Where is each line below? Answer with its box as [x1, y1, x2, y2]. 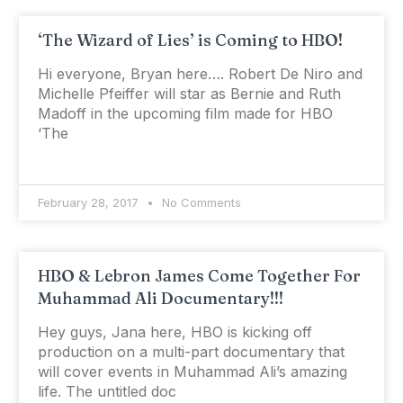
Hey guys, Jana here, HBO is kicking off [37, 323, 312, 342]
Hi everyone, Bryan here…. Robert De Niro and [37, 65, 363, 84]
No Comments [157, 195, 241, 210]
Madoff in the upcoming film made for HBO [37, 104, 333, 123]
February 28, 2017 [37, 195, 142, 210]
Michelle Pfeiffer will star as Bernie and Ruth [37, 85, 341, 103]
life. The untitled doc [37, 382, 176, 401]
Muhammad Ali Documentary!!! [37, 288, 283, 309]
